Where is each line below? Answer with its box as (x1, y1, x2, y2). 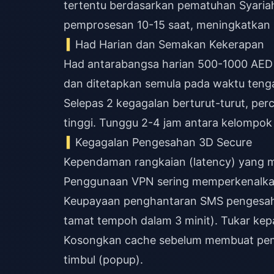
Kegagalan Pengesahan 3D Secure (75, 136, 253, 149)
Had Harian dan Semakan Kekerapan (75, 38, 265, 51)
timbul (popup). (64, 253, 143, 266)
